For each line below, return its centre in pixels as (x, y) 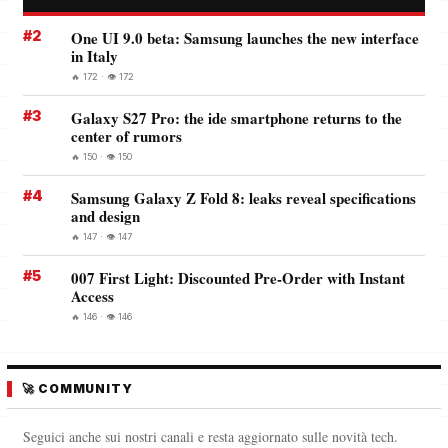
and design (105, 215)
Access (92, 295)
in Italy (94, 55)
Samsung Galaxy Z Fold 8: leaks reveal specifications (243, 197)
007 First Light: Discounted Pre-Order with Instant (238, 277)
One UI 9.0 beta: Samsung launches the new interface (245, 37)
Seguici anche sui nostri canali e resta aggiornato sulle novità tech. (210, 436)
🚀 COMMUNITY (77, 388)
